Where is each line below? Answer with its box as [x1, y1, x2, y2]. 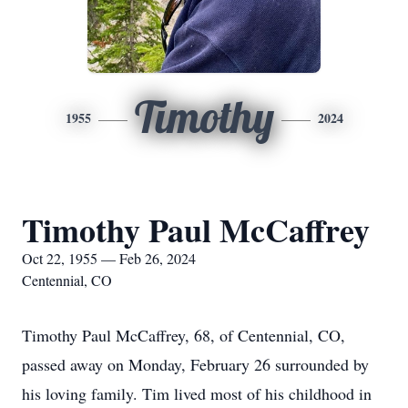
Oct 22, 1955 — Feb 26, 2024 [22, 249, 196, 268]
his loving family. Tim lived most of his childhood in [22, 382, 372, 404]
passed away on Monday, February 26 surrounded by [22, 353, 369, 375]
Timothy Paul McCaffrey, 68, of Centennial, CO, [22, 324, 345, 346]
